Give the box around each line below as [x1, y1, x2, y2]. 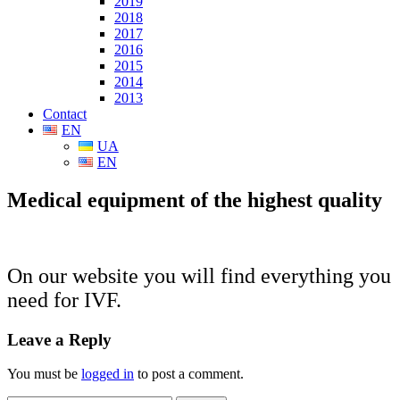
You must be [7, 366, 81, 382]
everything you [255, 263, 391, 287]
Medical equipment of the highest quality [7, 187, 382, 212]
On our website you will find [7, 263, 255, 287]
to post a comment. [134, 366, 244, 382]
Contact [43, 106, 87, 121]
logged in [81, 366, 134, 382]
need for [7, 287, 84, 312]
